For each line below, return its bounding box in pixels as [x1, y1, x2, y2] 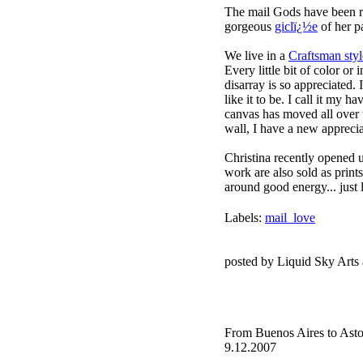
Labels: [224, 211, 265, 224]
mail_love [265, 211, 315, 224]
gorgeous [224, 19, 275, 33]
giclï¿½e [275, 19, 318, 33]
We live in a [224, 49, 288, 62]
